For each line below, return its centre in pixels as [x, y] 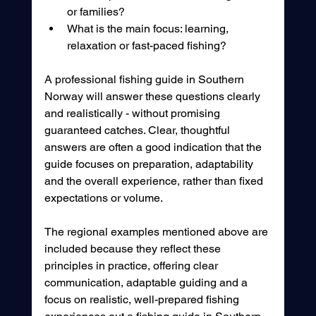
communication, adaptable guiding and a [147, 283]
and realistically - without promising [133, 114]
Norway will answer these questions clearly [153, 97]
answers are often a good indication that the [154, 147]
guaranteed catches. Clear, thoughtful [138, 130]
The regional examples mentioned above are [157, 232]
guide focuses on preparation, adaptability [150, 164]
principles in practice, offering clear [132, 266]
